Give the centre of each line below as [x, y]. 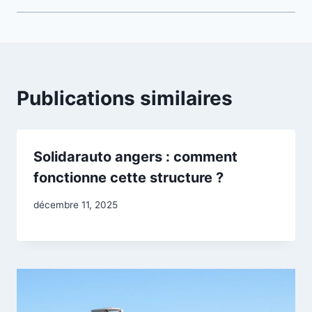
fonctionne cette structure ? [128, 178]
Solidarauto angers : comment [135, 157]
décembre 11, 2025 [76, 204]
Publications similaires [125, 99]
